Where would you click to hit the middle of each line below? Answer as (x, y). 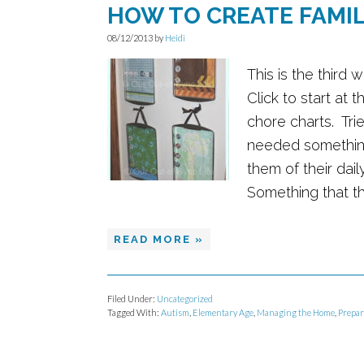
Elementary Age (223, 312)
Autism (175, 312)
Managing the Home (296, 312)
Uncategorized (185, 299)
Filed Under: (132, 299)
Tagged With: (134, 312)
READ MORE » (159, 239)
